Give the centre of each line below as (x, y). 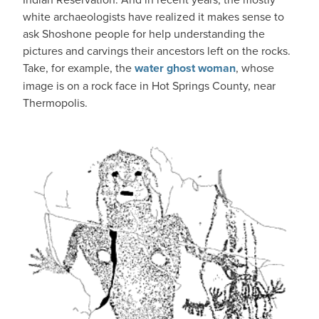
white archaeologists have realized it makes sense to (153, 16)
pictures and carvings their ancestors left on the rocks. (157, 51)
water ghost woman (185, 68)
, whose (255, 68)
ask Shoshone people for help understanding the (144, 33)
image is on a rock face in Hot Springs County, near (149, 85)
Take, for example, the (79, 68)
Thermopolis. (55, 103)
